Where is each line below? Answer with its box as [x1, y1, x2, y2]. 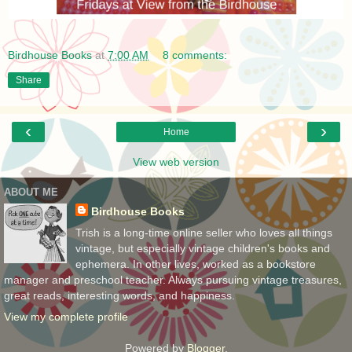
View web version [133, 155, 219, 168]
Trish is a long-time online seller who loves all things [75, 225, 332, 239]
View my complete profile [4, 310, 128, 323]
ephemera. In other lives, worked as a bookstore [75, 257, 316, 270]
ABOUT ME [4, 186, 58, 198]
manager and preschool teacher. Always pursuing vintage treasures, [4, 273, 342, 286]
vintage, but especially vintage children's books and [75, 241, 330, 255]
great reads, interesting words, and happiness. [4, 288, 235, 302]
